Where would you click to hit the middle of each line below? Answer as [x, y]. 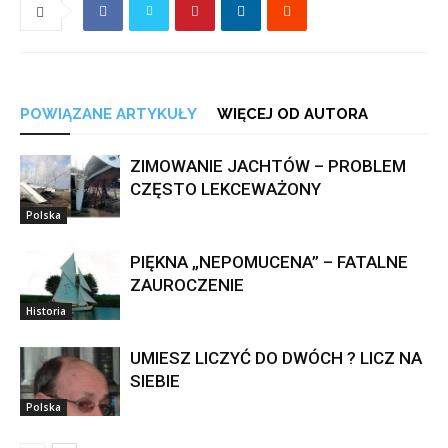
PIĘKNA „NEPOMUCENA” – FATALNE [269, 262]
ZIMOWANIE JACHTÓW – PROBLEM [268, 166]
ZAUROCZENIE [187, 285]
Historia [46, 310]
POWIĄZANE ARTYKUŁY [108, 114]
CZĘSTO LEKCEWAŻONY [225, 189]
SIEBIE [155, 381]
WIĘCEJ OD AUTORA [292, 114]
